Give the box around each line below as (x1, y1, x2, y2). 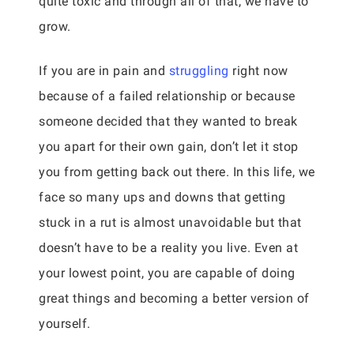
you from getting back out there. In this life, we (39, 164, 315, 179)
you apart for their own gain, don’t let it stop (39, 139, 299, 154)
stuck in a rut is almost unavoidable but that (39, 215, 302, 230)
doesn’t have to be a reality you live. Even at (39, 240, 298, 255)
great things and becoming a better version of (39, 291, 310, 306)
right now (228, 63, 288, 78)
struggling (168, 63, 229, 78)
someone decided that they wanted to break (39, 114, 298, 129)
